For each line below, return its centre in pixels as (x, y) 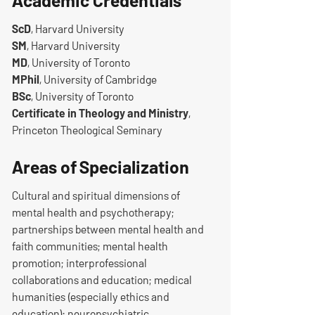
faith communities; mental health (90, 246)
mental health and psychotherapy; (93, 212)
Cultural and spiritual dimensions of (96, 195)
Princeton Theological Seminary (87, 130)
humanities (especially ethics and (90, 297)
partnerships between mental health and (108, 229)
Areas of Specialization (100, 167)
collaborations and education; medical (102, 280)
